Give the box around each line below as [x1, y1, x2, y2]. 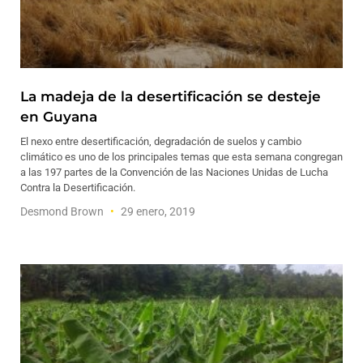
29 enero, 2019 [118, 205, 195, 218]
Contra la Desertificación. [20, 181, 135, 194]
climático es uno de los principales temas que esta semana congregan [20, 151, 343, 163]
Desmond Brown [20, 205, 106, 218]
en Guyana [20, 109, 97, 125]
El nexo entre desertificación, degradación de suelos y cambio [20, 135, 301, 147]
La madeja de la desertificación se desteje [20, 88, 321, 105]
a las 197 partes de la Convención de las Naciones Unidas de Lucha [20, 166, 328, 178]
